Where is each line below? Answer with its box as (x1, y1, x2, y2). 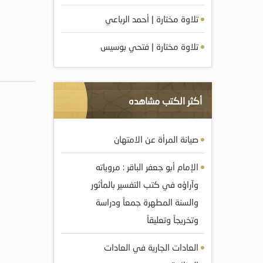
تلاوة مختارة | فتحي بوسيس (100, 41, 198, 52)
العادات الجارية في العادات (104, 242, 198, 252)
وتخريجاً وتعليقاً (147, 214, 198, 225)
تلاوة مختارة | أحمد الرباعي (105, 14, 198, 24)
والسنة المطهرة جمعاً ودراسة (96, 197, 198, 207)
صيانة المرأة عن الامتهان (114, 134, 198, 144)
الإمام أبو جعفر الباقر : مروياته (96, 161, 198, 172)
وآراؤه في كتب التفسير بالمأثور (91, 179, 198, 190)
